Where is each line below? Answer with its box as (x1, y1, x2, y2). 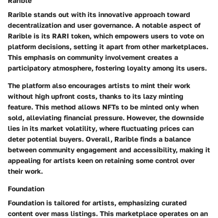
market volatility (40, 124, 95, 132)
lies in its (8, 124, 40, 132)
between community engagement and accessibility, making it (8, 145, 210, 154)
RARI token (52, 31, 90, 40)
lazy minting (143, 91, 183, 100)
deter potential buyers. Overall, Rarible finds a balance (8, 134, 191, 143)
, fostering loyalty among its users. (91, 63, 207, 72)
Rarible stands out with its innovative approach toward (8, 10, 190, 18)
